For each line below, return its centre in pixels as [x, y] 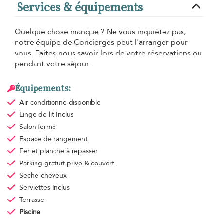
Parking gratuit [43, 163]
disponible [84, 103]
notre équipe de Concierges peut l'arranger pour [101, 43]
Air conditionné [44, 103]
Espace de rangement [53, 139]
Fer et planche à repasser [58, 151]
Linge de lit [37, 115]
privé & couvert [90, 163]
